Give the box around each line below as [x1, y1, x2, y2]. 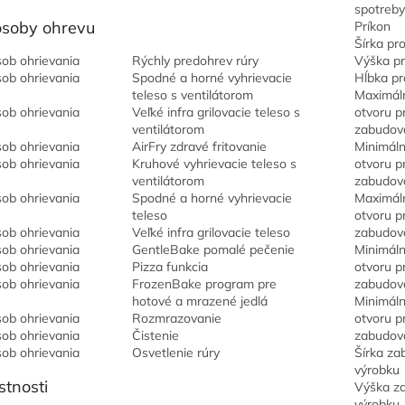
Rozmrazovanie [131, 310, 221, 326]
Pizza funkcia [131, 259, 208, 275]
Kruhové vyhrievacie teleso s [131, 155, 297, 172]
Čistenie [131, 327, 179, 344]
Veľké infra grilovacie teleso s [131, 104, 300, 120]
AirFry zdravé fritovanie [131, 138, 267, 155]
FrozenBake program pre [131, 276, 277, 292]
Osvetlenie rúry [131, 344, 220, 361]
